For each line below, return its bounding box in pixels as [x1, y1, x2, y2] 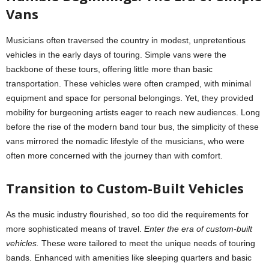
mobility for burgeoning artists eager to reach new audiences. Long [6, 107, 260, 117]
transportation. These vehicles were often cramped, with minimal [6, 78, 251, 88]
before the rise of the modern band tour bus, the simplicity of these [6, 121, 259, 131]
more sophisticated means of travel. [6, 223, 144, 234]
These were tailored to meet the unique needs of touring [39, 238, 255, 248]
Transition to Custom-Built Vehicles [6, 178, 244, 197]
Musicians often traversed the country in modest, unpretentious [6, 35, 246, 45]
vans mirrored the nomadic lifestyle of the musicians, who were [6, 136, 244, 146]
